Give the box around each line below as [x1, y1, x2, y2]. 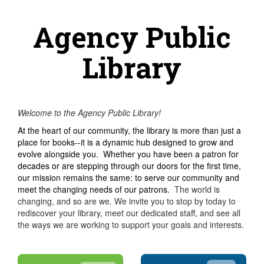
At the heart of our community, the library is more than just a [18, 124, 241, 136]
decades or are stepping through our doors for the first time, [18, 160, 241, 171]
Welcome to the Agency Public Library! [18, 107, 161, 118]
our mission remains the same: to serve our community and [18, 171, 239, 183]
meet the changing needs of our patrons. [18, 183, 174, 195]
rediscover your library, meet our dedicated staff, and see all [18, 207, 240, 219]
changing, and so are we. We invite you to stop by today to [18, 195, 236, 207]
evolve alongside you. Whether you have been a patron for [18, 148, 239, 160]
